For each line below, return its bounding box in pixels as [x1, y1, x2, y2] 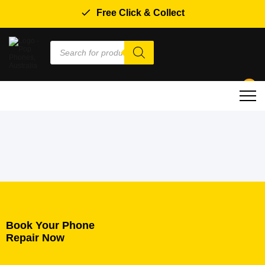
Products [50, 40, 80, 48]
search [50, 47, 73, 55]
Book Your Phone [6, 219, 95, 231]
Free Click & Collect [96, 8, 185, 18]
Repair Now [6, 232, 64, 244]
